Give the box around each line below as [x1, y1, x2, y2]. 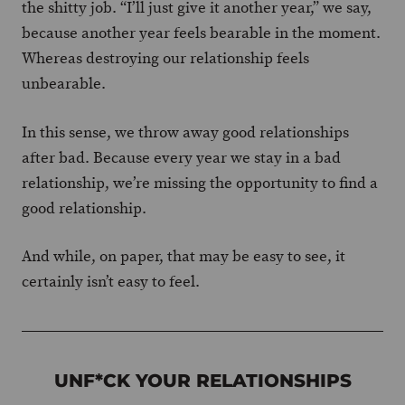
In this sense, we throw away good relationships [22, 121, 349, 143]
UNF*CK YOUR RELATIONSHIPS [53, 370, 352, 391]
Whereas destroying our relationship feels [22, 48, 309, 69]
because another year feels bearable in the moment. [22, 23, 381, 43]
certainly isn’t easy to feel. [22, 271, 200, 292]
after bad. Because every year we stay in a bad [22, 146, 341, 168]
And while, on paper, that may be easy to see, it [22, 246, 345, 267]
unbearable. [22, 73, 106, 94]
